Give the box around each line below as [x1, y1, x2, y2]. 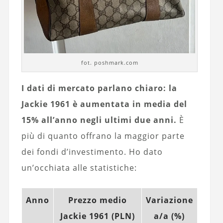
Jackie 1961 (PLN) [60, 211, 135, 222]
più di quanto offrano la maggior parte [21, 130, 185, 142]
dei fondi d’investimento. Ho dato [21, 146, 163, 158]
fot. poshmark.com [81, 59, 138, 67]
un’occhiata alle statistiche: [21, 162, 137, 174]
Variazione [145, 195, 193, 206]
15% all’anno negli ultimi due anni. [21, 114, 177, 126]
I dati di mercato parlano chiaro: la [21, 83, 177, 94]
